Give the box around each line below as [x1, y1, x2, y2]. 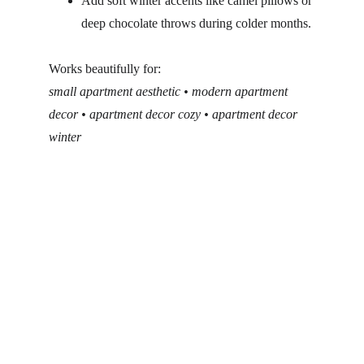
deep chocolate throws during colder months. [81, 16, 311, 30]
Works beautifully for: [49, 62, 161, 76]
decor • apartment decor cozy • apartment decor [49, 107, 301, 121]
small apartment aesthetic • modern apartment [49, 84, 291, 98]
